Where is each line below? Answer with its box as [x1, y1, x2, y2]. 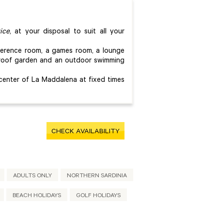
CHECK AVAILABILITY [51, 128, 120, 136]
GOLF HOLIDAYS [76, 192, 121, 200]
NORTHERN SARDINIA [67, 172, 127, 180]
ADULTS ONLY [13, 172, 52, 180]
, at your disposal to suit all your [9, 28, 125, 36]
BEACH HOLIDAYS [13, 192, 61, 200]
